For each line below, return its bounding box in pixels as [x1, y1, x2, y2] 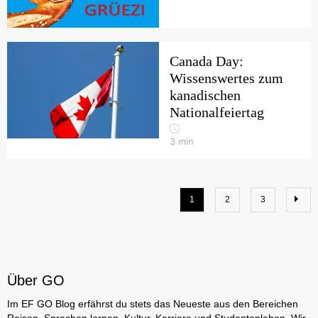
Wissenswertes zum [170, 70, 283, 86]
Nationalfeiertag [170, 104, 264, 120]
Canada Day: [170, 53, 243, 69]
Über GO [7, 273, 65, 288]
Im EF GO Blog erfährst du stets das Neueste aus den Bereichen [7, 298, 298, 309]
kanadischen [170, 87, 241, 103]
